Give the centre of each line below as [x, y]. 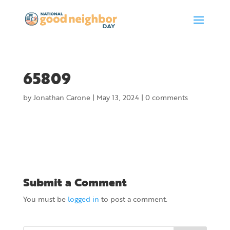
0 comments [166, 97]
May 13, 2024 [118, 97]
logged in [83, 199]
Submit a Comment [75, 182]
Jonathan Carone [62, 97]
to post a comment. [133, 199]
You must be [45, 199]
